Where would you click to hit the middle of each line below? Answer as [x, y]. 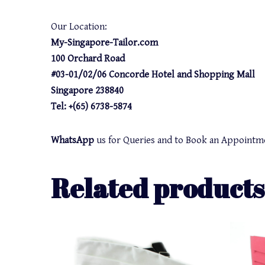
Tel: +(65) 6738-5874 [92, 106]
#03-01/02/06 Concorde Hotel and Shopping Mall [153, 75]
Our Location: [79, 27]
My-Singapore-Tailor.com [105, 43]
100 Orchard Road [88, 59]
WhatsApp [73, 140]
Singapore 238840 [88, 91]
